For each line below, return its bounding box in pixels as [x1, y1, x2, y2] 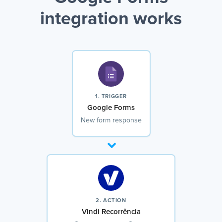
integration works [40, 10, 182, 29]
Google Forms [87, 104, 135, 112]
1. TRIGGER [95, 94, 127, 100]
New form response [80, 117, 142, 124]
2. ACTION [96, 198, 126, 204]
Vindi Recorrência [81, 208, 141, 216]
